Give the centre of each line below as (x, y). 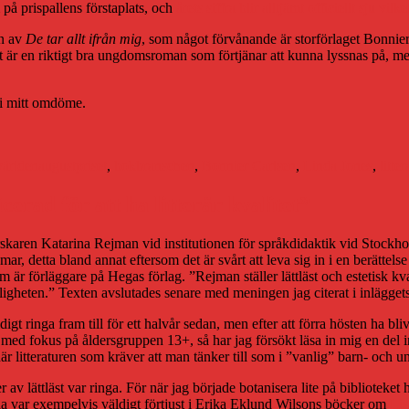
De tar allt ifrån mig (84, 38)
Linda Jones (338, 165)
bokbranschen (154, 165)
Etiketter (62, 132)
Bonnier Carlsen (249, 165)
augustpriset (73, 165)
